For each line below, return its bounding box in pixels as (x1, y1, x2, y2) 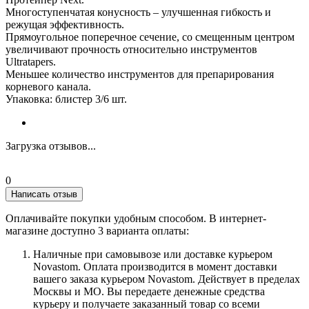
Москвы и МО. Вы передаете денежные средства (33, 285, 265, 297)
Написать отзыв (11, 188, 77, 199)
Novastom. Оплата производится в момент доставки (33, 260, 277, 272)
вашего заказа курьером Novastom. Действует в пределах (33, 272, 300, 285)
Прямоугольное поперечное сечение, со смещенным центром (6, 30, 295, 43)
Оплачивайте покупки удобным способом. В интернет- (6, 212, 266, 224)
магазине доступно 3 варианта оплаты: (6, 224, 189, 237)
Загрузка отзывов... (6, 139, 96, 152)
